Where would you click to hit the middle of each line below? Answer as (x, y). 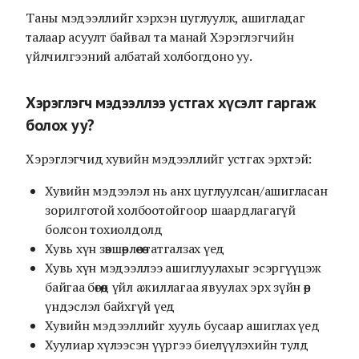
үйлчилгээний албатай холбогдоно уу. (139, 56)
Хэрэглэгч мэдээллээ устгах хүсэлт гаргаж (170, 103)
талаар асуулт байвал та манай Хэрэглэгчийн (160, 37)
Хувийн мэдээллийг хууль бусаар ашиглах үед (182, 325)
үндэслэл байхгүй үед (110, 306)
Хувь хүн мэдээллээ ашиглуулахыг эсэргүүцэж (183, 268)
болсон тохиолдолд (104, 229)
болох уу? (60, 125)
